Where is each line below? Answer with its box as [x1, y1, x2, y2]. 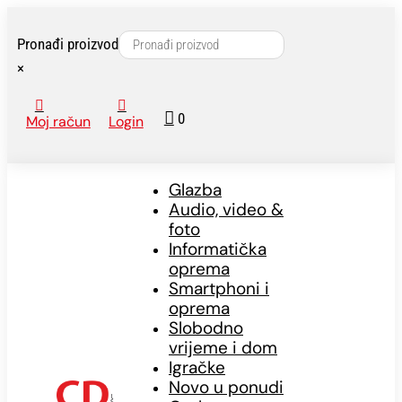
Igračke [169, 356, 225, 380]
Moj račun [25, 112, 91, 131]
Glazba [169, 179, 222, 202]
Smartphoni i [169, 277, 269, 301]
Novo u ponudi [169, 376, 284, 399]
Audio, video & [169, 198, 284, 222]
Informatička [169, 238, 267, 261]
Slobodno [169, 317, 243, 340]
